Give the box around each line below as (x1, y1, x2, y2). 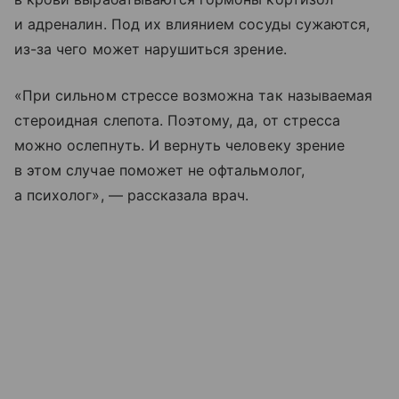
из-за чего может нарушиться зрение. (14, 39, 287, 58)
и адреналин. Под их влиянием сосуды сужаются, (14, 14, 370, 33)
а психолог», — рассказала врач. (14, 185, 249, 204)
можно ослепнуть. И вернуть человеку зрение (14, 135, 346, 154)
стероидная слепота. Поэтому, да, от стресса (14, 110, 341, 129)
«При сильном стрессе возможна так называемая (14, 85, 373, 104)
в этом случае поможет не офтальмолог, (14, 160, 305, 179)
